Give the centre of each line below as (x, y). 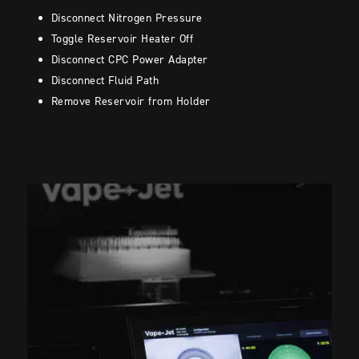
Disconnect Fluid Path (107, 81)
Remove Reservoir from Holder (133, 102)
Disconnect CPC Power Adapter (131, 60)
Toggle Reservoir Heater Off (124, 39)
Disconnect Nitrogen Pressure (129, 18)
